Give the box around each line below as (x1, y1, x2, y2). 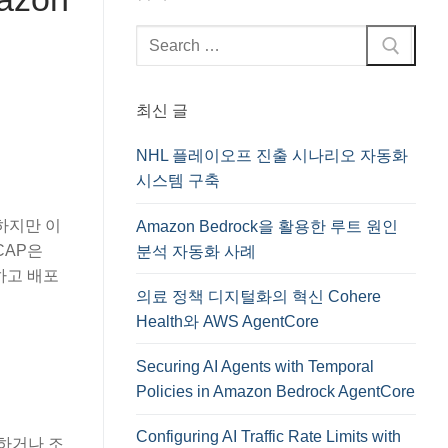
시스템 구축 (136, 172, 220, 190)
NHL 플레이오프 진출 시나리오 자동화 (136, 147, 408, 165)
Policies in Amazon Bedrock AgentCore (136, 383, 415, 401)
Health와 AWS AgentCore (136, 312, 319, 330)
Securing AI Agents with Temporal (136, 358, 374, 376)
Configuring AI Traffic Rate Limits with (136, 428, 401, 446)
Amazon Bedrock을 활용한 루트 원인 (136, 217, 398, 235)
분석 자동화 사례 (136, 242, 256, 260)
